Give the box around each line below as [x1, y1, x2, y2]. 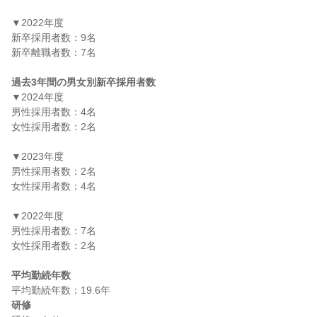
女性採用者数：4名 [11, 180, 96, 192]
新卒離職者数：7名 [11, 47, 96, 58]
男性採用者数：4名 [11, 106, 96, 117]
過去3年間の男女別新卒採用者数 [11, 76, 156, 88]
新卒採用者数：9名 [11, 32, 96, 43]
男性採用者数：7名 [11, 225, 96, 236]
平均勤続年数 [11, 270, 71, 281]
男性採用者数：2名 [11, 166, 96, 177]
